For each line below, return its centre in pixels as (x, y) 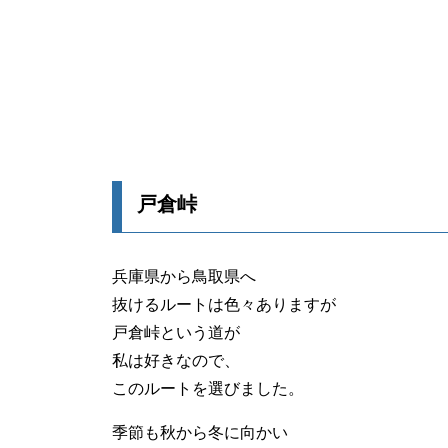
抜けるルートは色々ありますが (224, 304)
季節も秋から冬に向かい (200, 432)
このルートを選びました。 (208, 388)
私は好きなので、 (176, 360)
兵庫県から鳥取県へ (184, 276)
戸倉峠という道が (176, 332)
